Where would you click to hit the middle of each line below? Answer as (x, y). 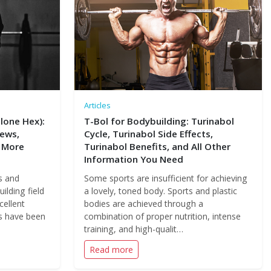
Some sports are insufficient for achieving (165, 178)
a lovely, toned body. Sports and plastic (160, 191)
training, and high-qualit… (133, 229)
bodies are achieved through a (143, 204)
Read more (111, 250)
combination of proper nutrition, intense (162, 216)
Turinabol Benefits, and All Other (157, 146)
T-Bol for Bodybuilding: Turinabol (159, 121)
